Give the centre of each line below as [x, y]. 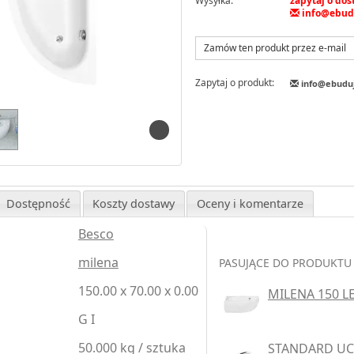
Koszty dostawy [134, 203]
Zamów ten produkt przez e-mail [275, 47]
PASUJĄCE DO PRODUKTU [285, 263]
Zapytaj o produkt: [234, 82]
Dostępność [39, 203]
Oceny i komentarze [250, 203]
